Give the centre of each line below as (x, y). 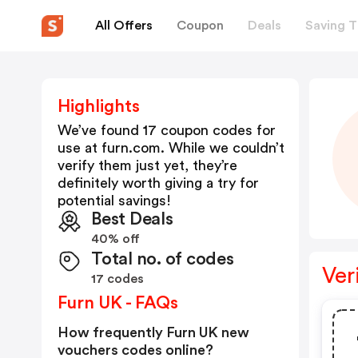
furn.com (131, 148)
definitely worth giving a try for (158, 183)
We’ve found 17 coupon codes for (167, 130)
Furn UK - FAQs (118, 303)
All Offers (124, 25)
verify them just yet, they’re (147, 165)
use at (80, 148)
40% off (115, 239)
